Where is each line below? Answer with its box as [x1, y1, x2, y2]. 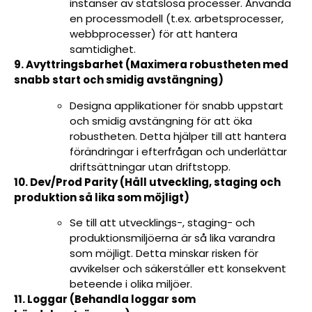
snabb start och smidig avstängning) [14, 72, 224, 88]
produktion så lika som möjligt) [14, 189, 189, 205]
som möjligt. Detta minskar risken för [70, 246, 258, 261]
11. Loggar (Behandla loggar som [14, 292, 196, 307]
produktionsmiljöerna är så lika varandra [70, 231, 275, 246]
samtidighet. [70, 42, 136, 57]
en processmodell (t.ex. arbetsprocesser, [70, 11, 283, 26]
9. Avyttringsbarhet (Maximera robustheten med [14, 57, 288, 72]
